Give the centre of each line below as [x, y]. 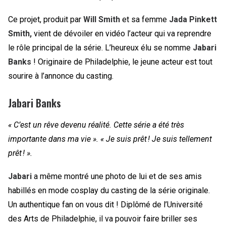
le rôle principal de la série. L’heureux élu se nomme [100, 48]
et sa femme [145, 19]
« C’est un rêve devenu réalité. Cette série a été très [96, 125]
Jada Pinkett [193, 19]
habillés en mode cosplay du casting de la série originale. [109, 190]
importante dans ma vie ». [53, 139]
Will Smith [102, 19]
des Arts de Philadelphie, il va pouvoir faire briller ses [103, 219]
